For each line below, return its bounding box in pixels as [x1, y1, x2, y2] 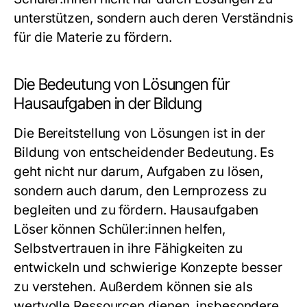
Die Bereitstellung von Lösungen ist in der [14, 125, 266, 141]
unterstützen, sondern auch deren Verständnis [14, 10, 293, 26]
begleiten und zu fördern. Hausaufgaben [14, 202, 259, 218]
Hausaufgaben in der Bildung [14, 94, 202, 113]
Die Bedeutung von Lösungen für [14, 75, 230, 94]
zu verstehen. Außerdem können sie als [14, 279, 253, 295]
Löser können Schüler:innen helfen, [14, 221, 225, 237]
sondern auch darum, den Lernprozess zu [14, 183, 267, 199]
